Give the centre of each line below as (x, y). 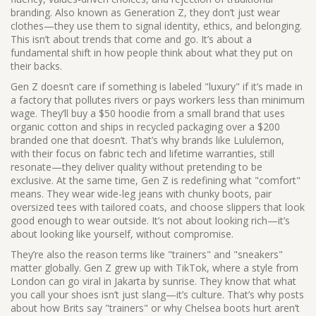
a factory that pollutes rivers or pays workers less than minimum (158, 100)
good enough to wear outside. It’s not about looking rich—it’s (150, 220)
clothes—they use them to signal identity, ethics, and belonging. (156, 26)
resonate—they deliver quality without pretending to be (136, 167)
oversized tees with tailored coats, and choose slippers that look (158, 207)
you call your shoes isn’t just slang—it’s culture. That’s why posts (157, 294)
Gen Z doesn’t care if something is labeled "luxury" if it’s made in (157, 86)
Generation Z (154, 12)
